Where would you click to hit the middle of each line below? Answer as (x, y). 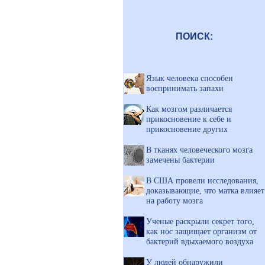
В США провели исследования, (202, 180)
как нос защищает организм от (201, 231)
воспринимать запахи (185, 88)
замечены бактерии (180, 160)
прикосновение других (187, 129)
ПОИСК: (194, 36)
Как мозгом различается (189, 109)
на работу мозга (174, 201)
